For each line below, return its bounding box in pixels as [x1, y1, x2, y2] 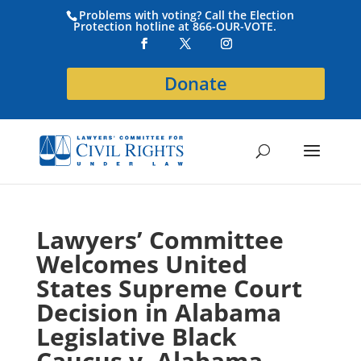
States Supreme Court [35, 272, 302, 305]
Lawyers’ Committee [35, 223, 284, 256]
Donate [164, 70, 228, 96]
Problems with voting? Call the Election [79, 6, 295, 23]
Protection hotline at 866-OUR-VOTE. [73, 18, 277, 34]
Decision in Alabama [35, 296, 281, 329]
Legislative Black [35, 320, 237, 353]
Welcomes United [35, 247, 247, 280]
